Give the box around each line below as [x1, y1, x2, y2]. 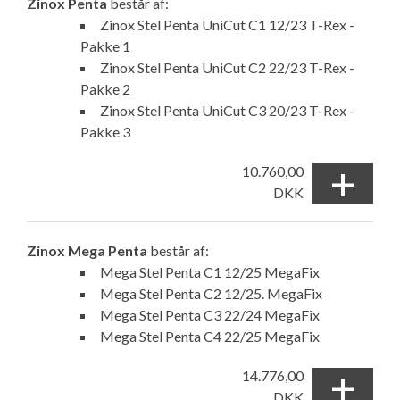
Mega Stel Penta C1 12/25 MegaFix [100, 263, 320, 280]
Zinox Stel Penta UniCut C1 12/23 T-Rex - [100, 16, 354, 33]
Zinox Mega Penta [27, 242, 150, 259]
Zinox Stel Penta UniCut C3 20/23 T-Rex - [100, 102, 354, 119]
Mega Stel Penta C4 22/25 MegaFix [100, 328, 320, 345]
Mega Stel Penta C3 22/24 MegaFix [100, 306, 320, 323]
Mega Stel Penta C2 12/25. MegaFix [100, 285, 322, 302]
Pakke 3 [80, 123, 130, 140]
